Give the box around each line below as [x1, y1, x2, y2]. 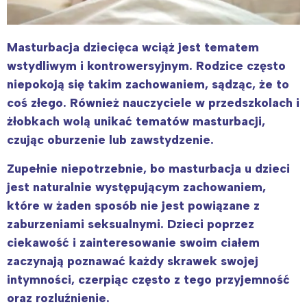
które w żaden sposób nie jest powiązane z [7, 198, 260, 214]
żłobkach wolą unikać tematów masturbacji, [7, 114, 265, 130]
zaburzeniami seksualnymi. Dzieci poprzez [7, 217, 254, 232]
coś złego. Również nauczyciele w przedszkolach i [7, 95, 299, 111]
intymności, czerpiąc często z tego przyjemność [7, 272, 290, 288]
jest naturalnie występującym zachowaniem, [7, 180, 266, 195]
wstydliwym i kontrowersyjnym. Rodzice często [7, 58, 286, 74]
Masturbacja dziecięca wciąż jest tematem [7, 40, 259, 56]
